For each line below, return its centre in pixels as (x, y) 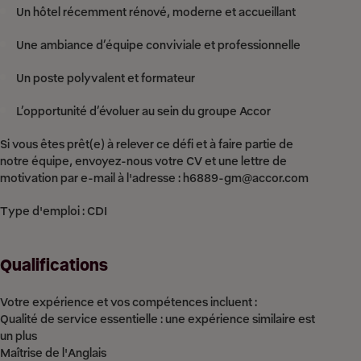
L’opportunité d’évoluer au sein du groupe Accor (143, 111)
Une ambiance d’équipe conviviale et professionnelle (158, 45)
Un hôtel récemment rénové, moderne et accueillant (156, 12)
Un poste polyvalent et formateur (106, 78)
